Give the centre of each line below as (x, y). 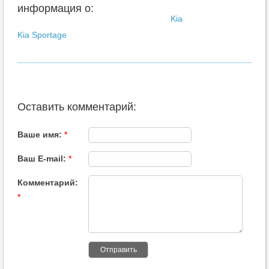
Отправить (118, 249)
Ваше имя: (41, 134)
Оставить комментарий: (77, 107)
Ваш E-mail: (43, 158)
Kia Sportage (42, 35)
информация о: (56, 8)
